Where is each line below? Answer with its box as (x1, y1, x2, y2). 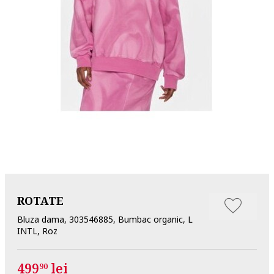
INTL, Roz (17, 224, 57, 237)
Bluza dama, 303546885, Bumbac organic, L (17, 213, 193, 225)
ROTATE (17, 193, 64, 208)
